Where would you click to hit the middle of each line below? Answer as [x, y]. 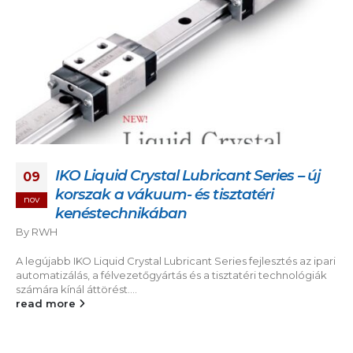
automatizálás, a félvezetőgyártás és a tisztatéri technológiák [171, 275]
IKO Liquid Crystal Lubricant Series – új [188, 176]
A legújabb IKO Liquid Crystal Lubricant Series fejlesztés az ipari [176, 261]
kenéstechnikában [121, 214]
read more [47, 303]
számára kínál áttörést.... [76, 289]
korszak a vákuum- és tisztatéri [165, 195]
